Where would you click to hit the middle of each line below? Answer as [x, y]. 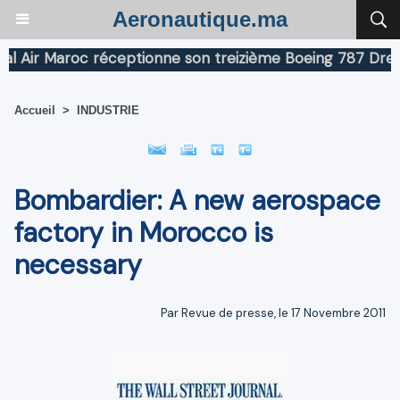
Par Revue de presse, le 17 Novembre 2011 [273, 312]
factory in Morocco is [144, 232]
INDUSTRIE [108, 110]
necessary [78, 264]
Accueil [35, 110]
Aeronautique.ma [200, 19]
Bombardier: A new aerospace [197, 200]
